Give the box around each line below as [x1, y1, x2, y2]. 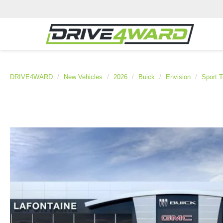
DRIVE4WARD [10, 73, 53, 81]
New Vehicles [64, 73, 103, 81]
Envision [166, 73, 191, 81]
